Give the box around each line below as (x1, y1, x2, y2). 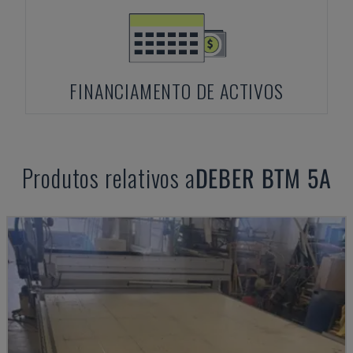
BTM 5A (261, 160, 332, 195)
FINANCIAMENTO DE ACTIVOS (69, 76, 284, 105)
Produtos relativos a (21, 160, 195, 195)
